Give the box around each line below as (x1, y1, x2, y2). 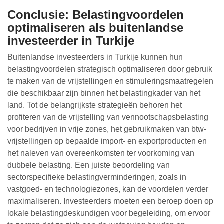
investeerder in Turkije (7, 34, 134, 47)
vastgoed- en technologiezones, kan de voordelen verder (7, 185, 208, 193)
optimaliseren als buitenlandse (7, 21, 183, 34)
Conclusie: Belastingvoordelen (7, 8, 184, 21)
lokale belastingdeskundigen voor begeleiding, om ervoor (7, 209, 210, 217)
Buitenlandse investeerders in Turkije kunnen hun (7, 53, 183, 61)
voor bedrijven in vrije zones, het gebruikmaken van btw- (7, 125, 206, 133)
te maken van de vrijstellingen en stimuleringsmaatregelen (7, 77, 213, 85)
